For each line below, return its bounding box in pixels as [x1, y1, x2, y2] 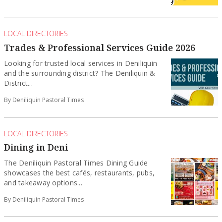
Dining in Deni [4, 141, 68, 154]
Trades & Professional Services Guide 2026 [4, 41, 195, 54]
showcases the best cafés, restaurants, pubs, [4, 168, 155, 178]
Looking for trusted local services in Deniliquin [4, 58, 158, 68]
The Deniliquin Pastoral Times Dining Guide [4, 158, 148, 168]
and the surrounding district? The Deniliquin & [4, 68, 156, 78]
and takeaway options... [4, 178, 82, 188]
